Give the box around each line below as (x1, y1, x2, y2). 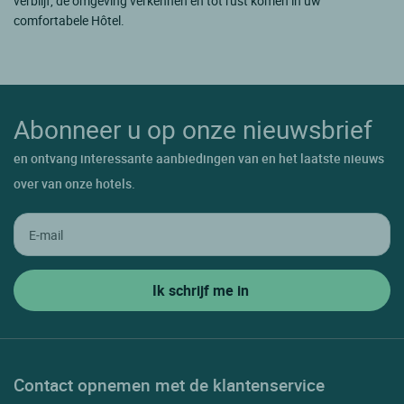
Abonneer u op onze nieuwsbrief (14, 112, 372, 147)
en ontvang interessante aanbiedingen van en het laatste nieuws (14, 150, 384, 168)
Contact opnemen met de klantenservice (14, 373, 325, 397)
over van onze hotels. (14, 175, 135, 193)
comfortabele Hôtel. (14, 12, 124, 30)
